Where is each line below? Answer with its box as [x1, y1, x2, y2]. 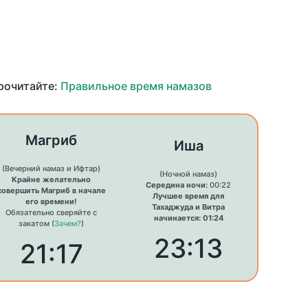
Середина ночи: [146, 180, 208, 190]
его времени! [25, 197, 78, 207]
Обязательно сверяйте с [5, 208, 98, 218]
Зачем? [54, 219, 82, 229]
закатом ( [19, 219, 55, 229]
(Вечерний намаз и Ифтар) [2, 164, 101, 174]
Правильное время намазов [60, 79, 212, 93]
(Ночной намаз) [159, 169, 218, 179]
